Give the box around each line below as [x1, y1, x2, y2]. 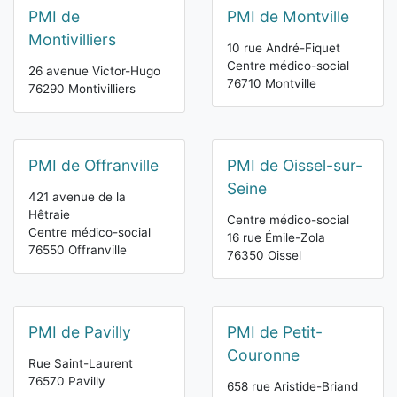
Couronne [227, 346, 300, 365]
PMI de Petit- [227, 323, 323, 342]
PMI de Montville [227, 7, 349, 27]
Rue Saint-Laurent [28, 356, 133, 371]
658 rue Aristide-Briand [227, 379, 358, 394]
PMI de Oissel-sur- [227, 156, 362, 175]
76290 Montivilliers [28, 82, 136, 97]
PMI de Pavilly [28, 323, 131, 342]
